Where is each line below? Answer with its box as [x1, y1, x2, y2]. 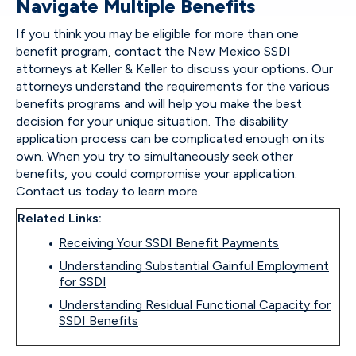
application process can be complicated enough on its [16, 131, 325, 146]
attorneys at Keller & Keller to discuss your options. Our [16, 61, 333, 76]
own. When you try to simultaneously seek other [16, 149, 293, 164]
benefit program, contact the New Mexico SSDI [16, 44, 291, 59]
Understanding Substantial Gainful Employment [59, 258, 329, 273]
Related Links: [17, 211, 102, 226]
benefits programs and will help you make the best [16, 96, 302, 111]
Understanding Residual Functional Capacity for [59, 297, 331, 312]
